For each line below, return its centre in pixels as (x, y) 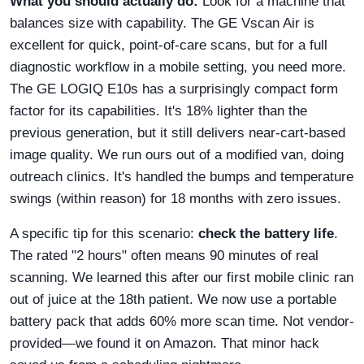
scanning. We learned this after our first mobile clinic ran (182, 277)
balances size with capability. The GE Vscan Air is (162, 23)
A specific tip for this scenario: (104, 233)
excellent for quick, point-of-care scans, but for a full (169, 45)
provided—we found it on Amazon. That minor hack (165, 343)
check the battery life (266, 233)
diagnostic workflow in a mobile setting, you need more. (178, 67)
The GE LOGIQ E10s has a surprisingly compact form (174, 89)
